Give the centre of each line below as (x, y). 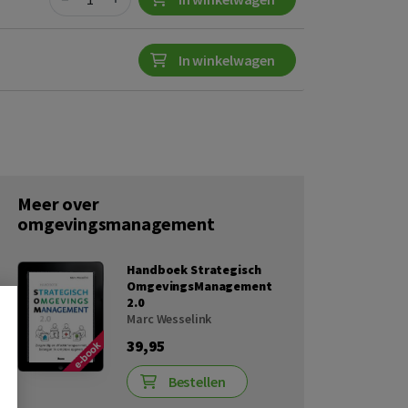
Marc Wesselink (169, 319)
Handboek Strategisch (194, 270)
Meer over (58, 204)
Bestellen (197, 382)
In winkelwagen (226, 60)
